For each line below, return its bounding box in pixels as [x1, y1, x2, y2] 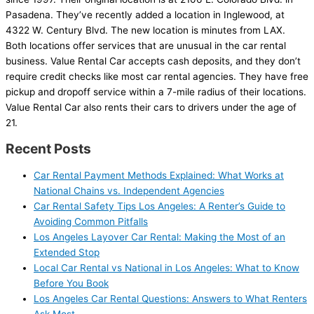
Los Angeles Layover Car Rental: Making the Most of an [34, 231, 285, 243]
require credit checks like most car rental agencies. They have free [6, 70, 308, 82]
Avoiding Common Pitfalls [34, 216, 148, 228]
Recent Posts [6, 140, 91, 158]
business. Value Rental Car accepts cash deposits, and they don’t [6, 55, 301, 67]
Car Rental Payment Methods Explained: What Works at [34, 170, 284, 182]
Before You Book [34, 278, 109, 289]
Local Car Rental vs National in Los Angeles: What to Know [34, 262, 299, 274]
